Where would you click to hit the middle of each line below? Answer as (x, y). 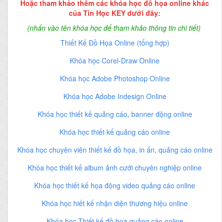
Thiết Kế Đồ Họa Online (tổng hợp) (115, 42)
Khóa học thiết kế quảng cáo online (115, 132)
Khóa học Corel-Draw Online (115, 60)
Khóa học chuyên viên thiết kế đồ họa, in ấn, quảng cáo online (115, 149)
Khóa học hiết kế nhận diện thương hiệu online (115, 203)
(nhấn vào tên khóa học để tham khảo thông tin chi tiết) (114, 28)
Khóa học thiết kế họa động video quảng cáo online (115, 185)
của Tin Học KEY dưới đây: (115, 13)
